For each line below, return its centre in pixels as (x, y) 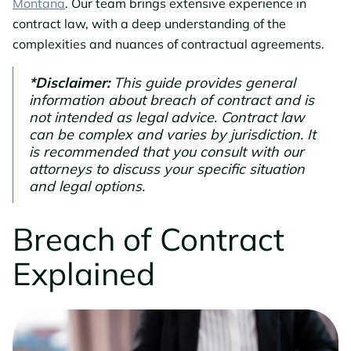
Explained (84, 273)
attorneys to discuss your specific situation (167, 169)
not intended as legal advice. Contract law (167, 117)
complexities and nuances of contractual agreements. (168, 44)
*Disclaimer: (71, 83)
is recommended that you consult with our (166, 152)
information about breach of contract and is (172, 100)
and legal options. (87, 186)
